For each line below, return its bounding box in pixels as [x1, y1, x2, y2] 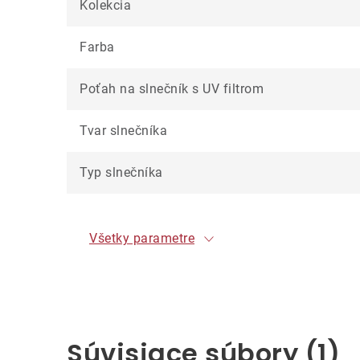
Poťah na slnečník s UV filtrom [80, 80, 264, 96]
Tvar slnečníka [80, 122, 167, 138]
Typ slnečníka [80, 164, 163, 180]
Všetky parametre [89, 230, 194, 246]
